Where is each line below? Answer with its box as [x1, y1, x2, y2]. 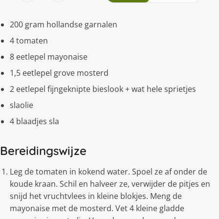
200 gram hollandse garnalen [10, 19, 117, 30]
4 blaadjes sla [10, 115, 59, 127]
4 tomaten [10, 35, 48, 46]
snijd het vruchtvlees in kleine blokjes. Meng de [10, 190, 182, 201]
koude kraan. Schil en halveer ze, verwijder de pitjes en [10, 178, 210, 189]
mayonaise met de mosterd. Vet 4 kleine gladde [10, 202, 184, 214]
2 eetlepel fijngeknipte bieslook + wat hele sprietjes [10, 83, 196, 94]
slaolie [10, 99, 33, 110]
